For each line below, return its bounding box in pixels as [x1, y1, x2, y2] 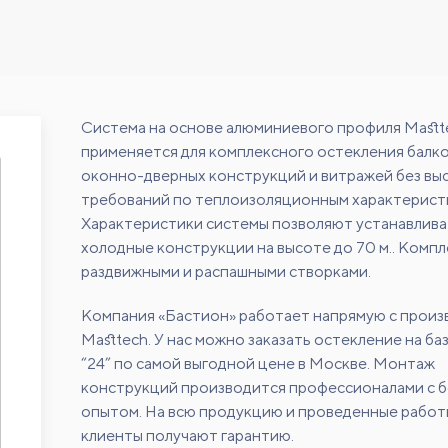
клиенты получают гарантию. [81, 425, 294, 445]
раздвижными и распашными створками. [81, 261, 371, 281]
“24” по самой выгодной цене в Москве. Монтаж [81, 353, 435, 373]
